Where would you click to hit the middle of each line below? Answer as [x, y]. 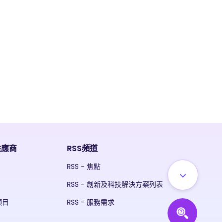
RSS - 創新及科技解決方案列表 [115, 185]
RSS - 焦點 [83, 167]
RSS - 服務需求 [90, 202]
